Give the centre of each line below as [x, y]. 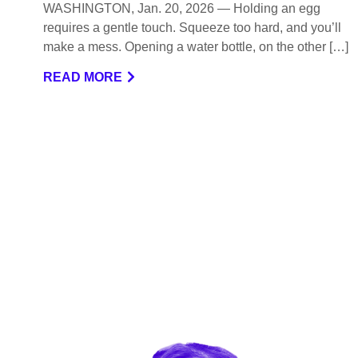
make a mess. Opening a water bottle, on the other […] [195, 46]
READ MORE [82, 77]
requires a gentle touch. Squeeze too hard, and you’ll [192, 27]
